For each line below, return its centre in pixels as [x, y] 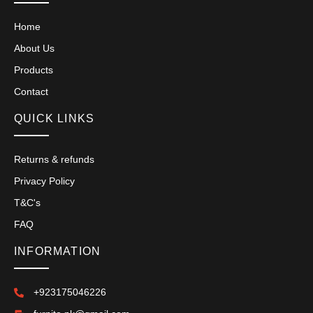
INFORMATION [58, 252]
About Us [34, 49]
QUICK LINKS [54, 119]
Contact [31, 92]
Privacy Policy [44, 181]
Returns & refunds [54, 160]
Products [34, 70]
